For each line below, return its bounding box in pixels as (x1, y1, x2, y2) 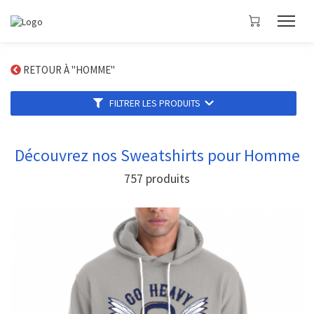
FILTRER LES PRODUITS (109, 97, 205, 109)
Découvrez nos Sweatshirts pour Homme (14, 145, 300, 165)
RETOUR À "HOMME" (21, 63, 119, 76)
